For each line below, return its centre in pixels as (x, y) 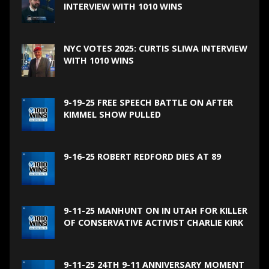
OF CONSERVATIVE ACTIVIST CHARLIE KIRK (153, 222)
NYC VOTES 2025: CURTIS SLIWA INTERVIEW (155, 48)
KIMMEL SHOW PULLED (112, 114)
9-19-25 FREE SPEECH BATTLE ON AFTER (148, 102)
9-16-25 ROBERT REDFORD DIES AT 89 (142, 156)
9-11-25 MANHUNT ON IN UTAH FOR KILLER (155, 210)
